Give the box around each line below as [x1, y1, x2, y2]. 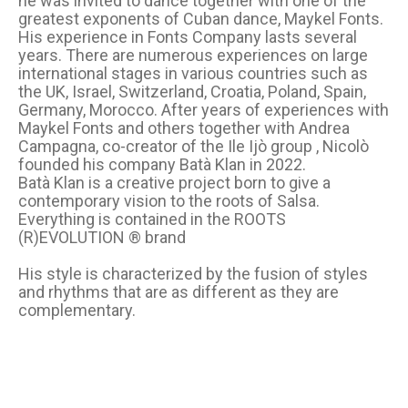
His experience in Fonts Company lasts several [18, 27, 358, 47]
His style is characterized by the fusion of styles [18, 264, 369, 284]
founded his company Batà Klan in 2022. [18, 155, 307, 175]
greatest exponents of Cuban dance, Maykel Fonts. [18, 9, 384, 29]
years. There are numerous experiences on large [18, 46, 369, 66]
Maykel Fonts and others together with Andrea [18, 118, 351, 138]
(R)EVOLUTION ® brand [18, 228, 187, 248]
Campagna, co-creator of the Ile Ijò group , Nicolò [18, 137, 370, 157]
